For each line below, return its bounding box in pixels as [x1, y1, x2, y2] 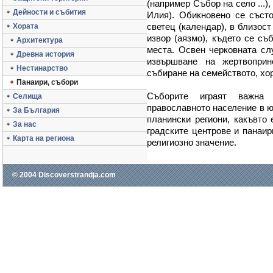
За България [13, 106, 60, 115]
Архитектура [16, 36, 63, 44]
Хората [13, 22, 38, 30]
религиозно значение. [147, 137, 236, 147]
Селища [13, 92, 42, 101]
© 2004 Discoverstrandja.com [12, 171, 116, 179]
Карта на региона [13, 134, 74, 143]
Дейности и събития [13, 8, 86, 16]
